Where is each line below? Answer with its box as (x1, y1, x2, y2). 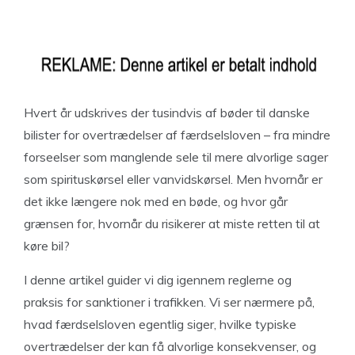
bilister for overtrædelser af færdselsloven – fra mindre (24, 127, 330, 143)
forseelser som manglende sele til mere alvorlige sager (24, 149, 328, 165)
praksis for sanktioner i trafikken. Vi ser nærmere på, (24, 294, 315, 310)
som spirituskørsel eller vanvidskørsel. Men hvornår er (24, 171, 323, 187)
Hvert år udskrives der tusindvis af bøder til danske (24, 105, 310, 120)
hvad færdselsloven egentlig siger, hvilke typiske (24, 316, 296, 332)
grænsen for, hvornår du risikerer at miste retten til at (24, 216, 320, 231)
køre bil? (24, 238, 70, 254)
